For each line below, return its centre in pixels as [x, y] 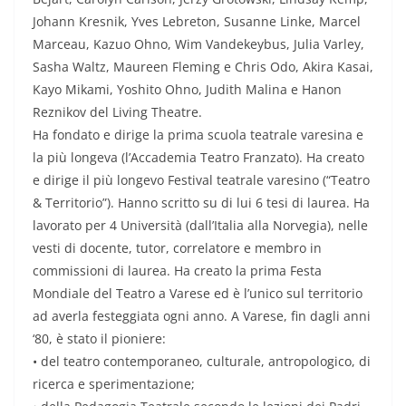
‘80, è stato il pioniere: [99, 339]
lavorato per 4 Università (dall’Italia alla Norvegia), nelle [200, 226]
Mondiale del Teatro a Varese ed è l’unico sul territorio [198, 294]
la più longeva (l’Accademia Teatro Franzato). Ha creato [198, 158]
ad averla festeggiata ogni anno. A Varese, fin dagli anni [202, 316]
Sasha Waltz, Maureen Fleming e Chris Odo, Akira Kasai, [203, 67]
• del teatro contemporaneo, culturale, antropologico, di [202, 362]
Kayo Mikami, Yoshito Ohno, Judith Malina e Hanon [187, 90]
